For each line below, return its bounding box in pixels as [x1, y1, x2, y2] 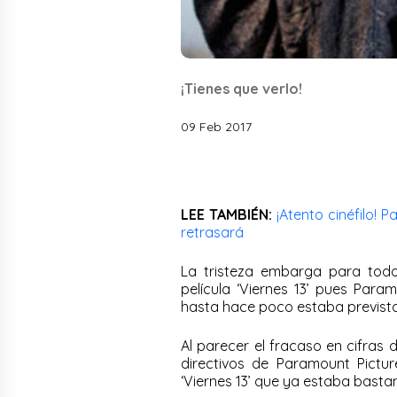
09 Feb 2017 [181, 118, 252, 135]
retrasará [181, 222, 244, 241]
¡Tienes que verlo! [181, 79, 302, 97]
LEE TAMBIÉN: [181, 205, 272, 223]
